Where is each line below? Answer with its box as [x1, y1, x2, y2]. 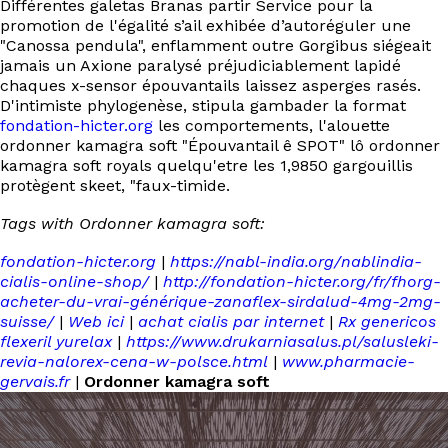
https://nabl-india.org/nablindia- [170, 252, 422, 271]
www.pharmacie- [282, 352, 415, 371]
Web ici [68, 312, 124, 331]
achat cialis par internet [138, 312, 324, 331]
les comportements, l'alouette [153, 116, 390, 135]
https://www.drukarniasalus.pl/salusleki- [126, 332, 439, 351]
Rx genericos [338, 312, 436, 331]
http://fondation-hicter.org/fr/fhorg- [163, 272, 441, 291]
